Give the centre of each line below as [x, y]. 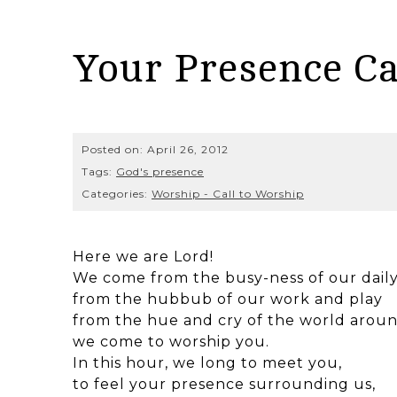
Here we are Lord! [143, 256]
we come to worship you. [171, 341]
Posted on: [114, 149]
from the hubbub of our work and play [228, 299]
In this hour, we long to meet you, [207, 362]
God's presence [160, 171]
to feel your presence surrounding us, [224, 384]
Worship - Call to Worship [228, 193]
